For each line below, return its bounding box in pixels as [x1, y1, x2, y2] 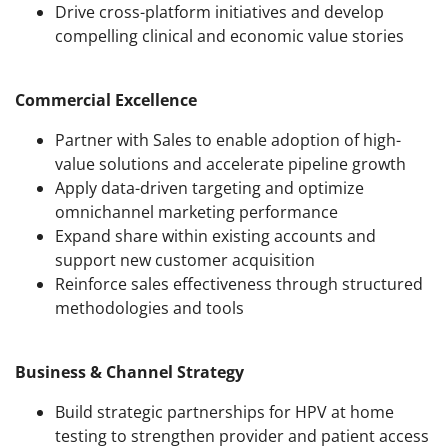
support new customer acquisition [55, 249, 315, 272]
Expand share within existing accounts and [55, 225, 376, 248]
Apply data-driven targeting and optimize [55, 177, 364, 200]
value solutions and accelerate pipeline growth [55, 153, 406, 176]
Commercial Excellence [15, 89, 197, 112]
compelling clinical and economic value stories [55, 25, 404, 48]
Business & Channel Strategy [15, 361, 244, 384]
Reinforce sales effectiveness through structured [55, 273, 423, 296]
